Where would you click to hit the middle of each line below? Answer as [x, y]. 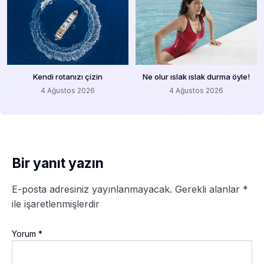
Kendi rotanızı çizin [68, 76]
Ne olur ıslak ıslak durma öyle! [196, 76]
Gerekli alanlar [209, 189]
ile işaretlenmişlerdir [56, 204]
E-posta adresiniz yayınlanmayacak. [92, 189]
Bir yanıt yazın [58, 163]
